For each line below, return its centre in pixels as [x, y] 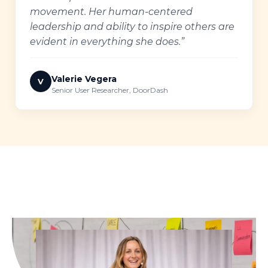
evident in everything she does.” [107, 42]
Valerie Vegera [84, 79]
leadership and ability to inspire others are [132, 27]
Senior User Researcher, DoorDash [110, 90]
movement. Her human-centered [111, 12]
